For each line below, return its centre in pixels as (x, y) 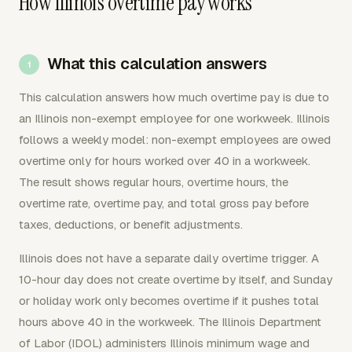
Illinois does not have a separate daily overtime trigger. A (169, 258)
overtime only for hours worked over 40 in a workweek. (165, 161)
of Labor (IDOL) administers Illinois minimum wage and (164, 343)
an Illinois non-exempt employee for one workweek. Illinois (174, 118)
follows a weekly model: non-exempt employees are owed (175, 139)
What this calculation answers (157, 64)
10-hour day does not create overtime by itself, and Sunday (176, 279)
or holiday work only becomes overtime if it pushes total (169, 301)
